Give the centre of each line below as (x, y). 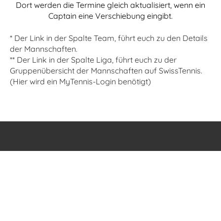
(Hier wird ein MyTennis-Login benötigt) (80, 81)
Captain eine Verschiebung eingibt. (110, 16)
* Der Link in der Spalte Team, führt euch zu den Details (109, 38)
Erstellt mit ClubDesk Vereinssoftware (110, 209)
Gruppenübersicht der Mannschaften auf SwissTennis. (106, 71)
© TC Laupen (110, 198)
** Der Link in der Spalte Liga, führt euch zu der (93, 60)
